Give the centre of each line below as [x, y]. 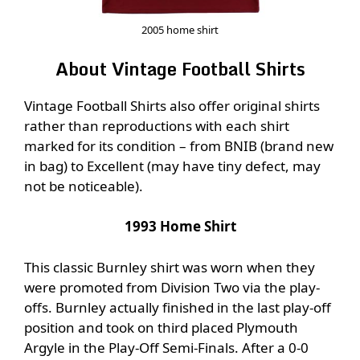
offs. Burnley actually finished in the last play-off [178, 307]
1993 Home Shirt [180, 227]
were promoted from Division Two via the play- [172, 287]
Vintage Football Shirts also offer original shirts [172, 105]
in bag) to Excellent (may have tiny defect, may [172, 166]
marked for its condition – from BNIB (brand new [179, 145]
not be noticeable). [84, 186]
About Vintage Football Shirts [180, 68]
